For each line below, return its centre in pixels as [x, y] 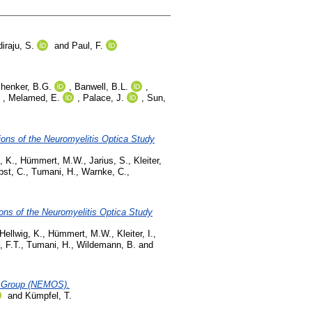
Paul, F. [87, 46]
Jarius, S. [109, 160]
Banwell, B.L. [101, 86]
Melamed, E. [34, 97]
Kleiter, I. [135, 233]
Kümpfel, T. [48, 296]
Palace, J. [103, 97]
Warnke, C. [104, 171]
